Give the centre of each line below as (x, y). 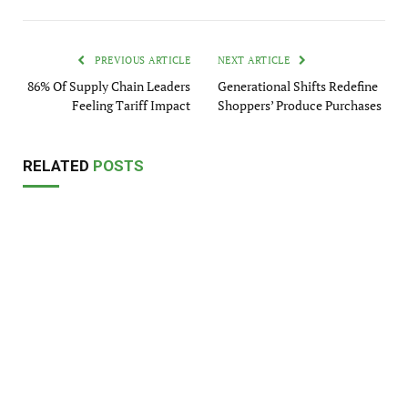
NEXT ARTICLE (255, 61)
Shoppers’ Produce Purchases (300, 106)
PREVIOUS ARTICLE (141, 61)
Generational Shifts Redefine (298, 87)
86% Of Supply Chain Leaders (109, 87)
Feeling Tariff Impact (131, 106)
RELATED (58, 166)
